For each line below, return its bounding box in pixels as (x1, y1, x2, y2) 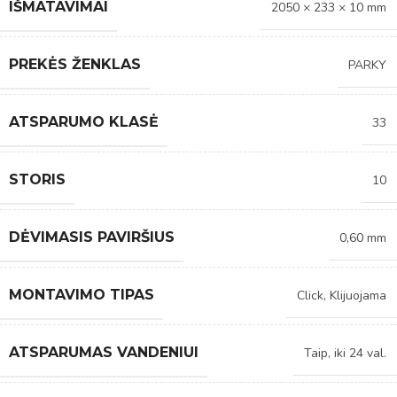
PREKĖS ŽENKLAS (9, 55, 141, 73)
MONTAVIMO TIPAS (9, 285, 154, 303)
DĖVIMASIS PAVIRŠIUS (9, 228, 175, 245)
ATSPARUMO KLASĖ (9, 113, 159, 130)
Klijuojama (330, 286, 386, 304)
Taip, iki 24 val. (304, 344, 386, 362)
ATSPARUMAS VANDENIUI (9, 343, 198, 361)
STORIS (9, 170, 66, 188)
